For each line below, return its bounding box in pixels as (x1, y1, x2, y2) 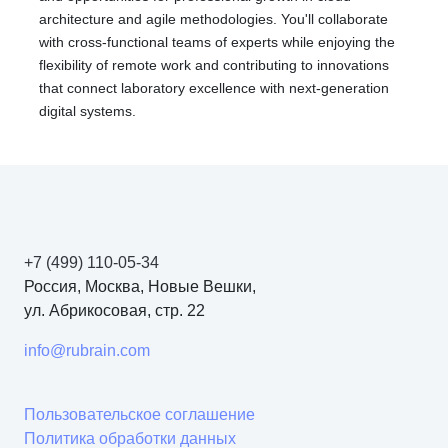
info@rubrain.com (24, 342, 150, 359)
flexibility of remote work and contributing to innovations (39, 57, 389, 73)
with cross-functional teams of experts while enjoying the (39, 34, 395, 50)
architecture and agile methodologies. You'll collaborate (39, 11, 388, 27)
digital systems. (39, 103, 136, 119)
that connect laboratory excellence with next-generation (39, 80, 389, 96)
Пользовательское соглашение (24, 406, 255, 423)
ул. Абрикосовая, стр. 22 (24, 302, 205, 319)
